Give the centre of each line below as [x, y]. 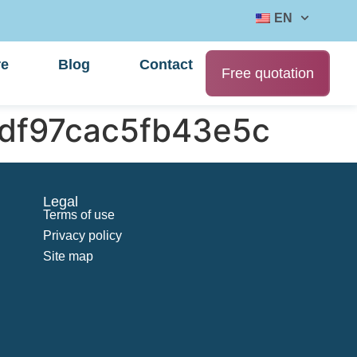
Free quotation [268, 73]
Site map [69, 256]
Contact [167, 65]
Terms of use [79, 215]
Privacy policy [83, 235]
